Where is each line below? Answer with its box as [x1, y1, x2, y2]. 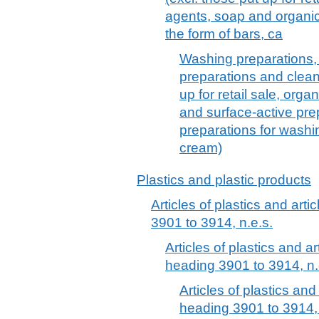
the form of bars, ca [165, 26, 283, 41]
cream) [179, 140, 222, 155]
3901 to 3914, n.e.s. [151, 214, 273, 230]
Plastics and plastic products [137, 172, 311, 187]
